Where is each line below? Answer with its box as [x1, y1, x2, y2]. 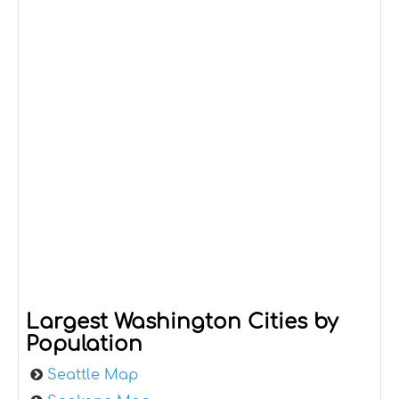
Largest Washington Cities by [26, 311, 338, 334]
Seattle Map [47, 367, 138, 384]
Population [26, 333, 142, 356]
